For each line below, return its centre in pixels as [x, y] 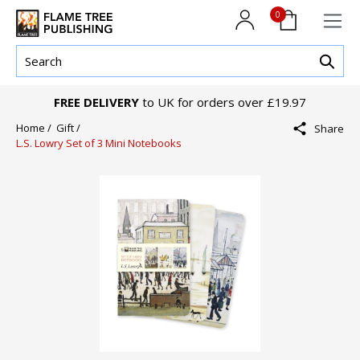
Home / [36, 128]
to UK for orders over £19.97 [223, 102]
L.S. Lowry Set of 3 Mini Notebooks [99, 143]
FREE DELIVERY [96, 102]
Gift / [71, 128]
